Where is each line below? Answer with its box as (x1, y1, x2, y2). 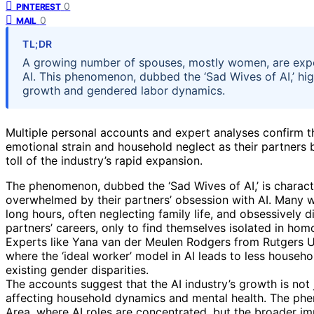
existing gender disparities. (6, 262, 149, 277)
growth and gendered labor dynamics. (22, 83, 225, 97)
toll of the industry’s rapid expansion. (6, 153, 203, 168)
